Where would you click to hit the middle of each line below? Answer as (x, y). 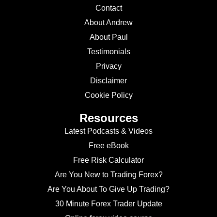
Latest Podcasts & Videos (108, 131)
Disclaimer (108, 81)
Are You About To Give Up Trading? (108, 189)
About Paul (108, 37)
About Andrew (108, 23)
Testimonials (108, 52)
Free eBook (108, 146)
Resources (108, 118)
